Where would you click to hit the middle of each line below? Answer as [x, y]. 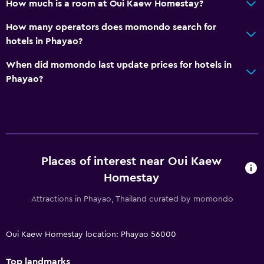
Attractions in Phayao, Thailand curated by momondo [132, 199]
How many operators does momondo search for [111, 27]
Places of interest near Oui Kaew [132, 161]
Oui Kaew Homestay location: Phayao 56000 [91, 234]
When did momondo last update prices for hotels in [119, 65]
